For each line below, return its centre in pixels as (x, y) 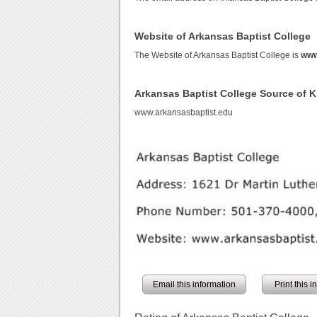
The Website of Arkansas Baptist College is (218, 56)
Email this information (195, 285)
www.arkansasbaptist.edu (184, 113)
